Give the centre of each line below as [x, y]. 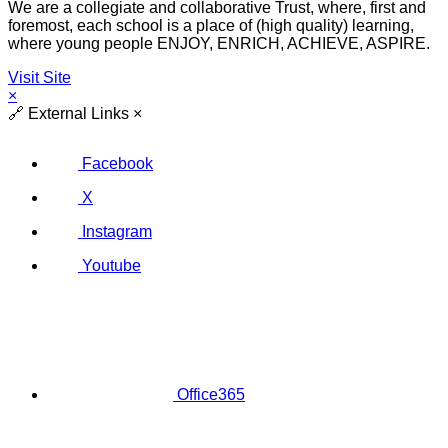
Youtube [111, 265]
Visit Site [39, 77]
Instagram [116, 231]
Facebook [117, 163]
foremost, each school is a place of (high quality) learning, [211, 25]
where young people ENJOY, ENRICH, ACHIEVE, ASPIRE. [219, 43]
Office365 [211, 394]
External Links [76, 113]
